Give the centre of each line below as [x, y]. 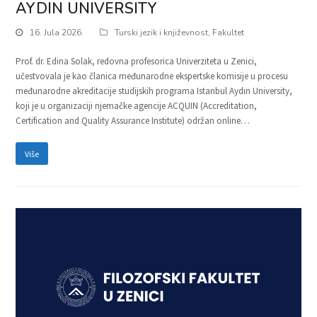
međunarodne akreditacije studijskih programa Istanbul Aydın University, [154, 91]
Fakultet [229, 33]
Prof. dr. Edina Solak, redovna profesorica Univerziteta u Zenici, [137, 62]
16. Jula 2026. [57, 33]
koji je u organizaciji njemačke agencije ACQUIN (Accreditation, [137, 106]
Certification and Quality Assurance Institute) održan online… [133, 121]
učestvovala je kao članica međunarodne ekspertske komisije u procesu [152, 76]
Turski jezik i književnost [162, 33]
